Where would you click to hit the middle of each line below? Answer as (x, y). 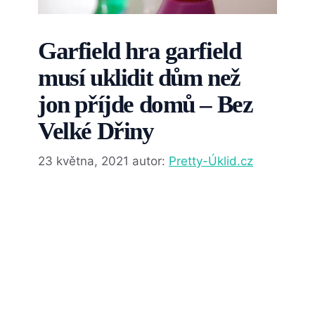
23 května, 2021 (83, 161)
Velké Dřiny (96, 131)
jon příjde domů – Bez (146, 104)
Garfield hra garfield (140, 51)
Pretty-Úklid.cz (211, 161)
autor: (150, 161)
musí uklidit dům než (139, 77)
